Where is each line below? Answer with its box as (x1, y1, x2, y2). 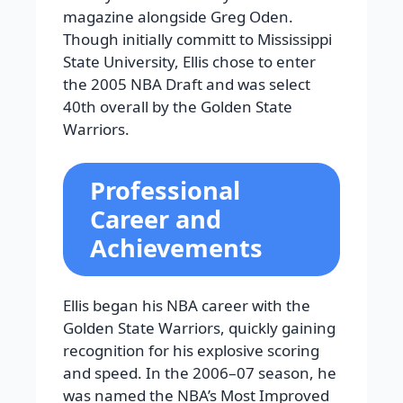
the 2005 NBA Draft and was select (63, 73, 310, 94)
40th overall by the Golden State (63, 95, 292, 117)
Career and (90, 202, 221, 237)
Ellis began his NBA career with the (63, 295, 310, 317)
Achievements (90, 231, 263, 265)
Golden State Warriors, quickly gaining (63, 318, 336, 339)
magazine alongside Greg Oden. (63, 5, 293, 27)
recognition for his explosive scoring (63, 340, 319, 362)
